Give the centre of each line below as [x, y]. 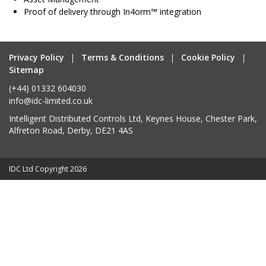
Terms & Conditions [123, 57]
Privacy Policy [37, 57]
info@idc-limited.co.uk [51, 100]
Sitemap [26, 69]
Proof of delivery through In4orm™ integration [113, 11]
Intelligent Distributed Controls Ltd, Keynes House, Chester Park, [133, 118]
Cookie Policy [208, 57]
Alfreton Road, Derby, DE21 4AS [71, 130]
